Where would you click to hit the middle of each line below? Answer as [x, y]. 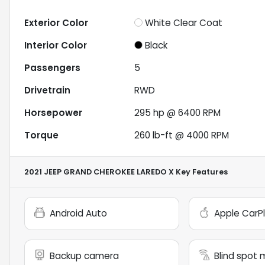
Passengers [52, 68]
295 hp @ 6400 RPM [178, 113]
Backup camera [84, 256]
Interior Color [56, 46]
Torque [41, 135]
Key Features [201, 172]
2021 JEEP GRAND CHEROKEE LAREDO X [99, 172]
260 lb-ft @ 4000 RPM [182, 135]
